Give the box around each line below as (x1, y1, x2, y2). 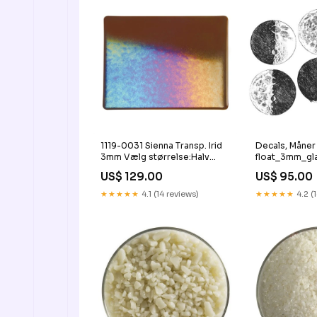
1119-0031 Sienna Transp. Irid (100, 139, 222, 151)
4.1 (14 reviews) (139, 188, 199, 199)
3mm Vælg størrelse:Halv (100, 151, 209, 162)
